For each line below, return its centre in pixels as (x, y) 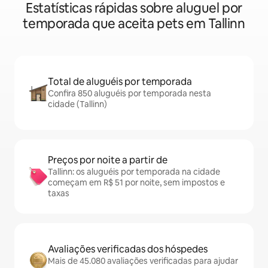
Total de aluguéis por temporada (120, 82)
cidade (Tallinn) (77, 104)
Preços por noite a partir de (108, 160)
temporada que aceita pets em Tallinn (134, 24)
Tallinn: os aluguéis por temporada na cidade (134, 172)
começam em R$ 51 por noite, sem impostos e (136, 183)
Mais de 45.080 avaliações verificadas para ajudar (143, 261)
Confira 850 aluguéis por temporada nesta (130, 94)
